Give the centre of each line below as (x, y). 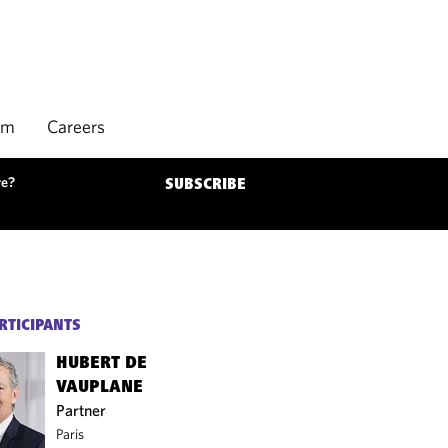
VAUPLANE (100, 388)
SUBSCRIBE (205, 185)
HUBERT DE (102, 364)
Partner (81, 410)
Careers (76, 126)
